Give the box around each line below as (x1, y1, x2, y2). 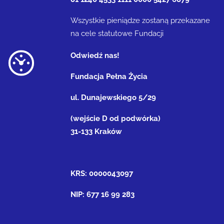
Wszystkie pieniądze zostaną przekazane (70, 15, 210, 25)
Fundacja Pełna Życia (70, 71, 148, 81)
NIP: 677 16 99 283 (70, 189, 135, 199)
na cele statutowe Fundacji (70, 28, 164, 38)
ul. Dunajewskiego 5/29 (70, 92, 160, 102)
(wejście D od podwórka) (70, 113, 161, 123)
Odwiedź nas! (70, 50, 120, 60)
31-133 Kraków (70, 126, 122, 136)
